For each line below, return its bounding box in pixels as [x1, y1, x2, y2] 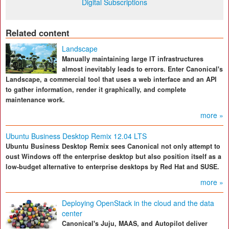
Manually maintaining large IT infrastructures [62, 54, 203, 64]
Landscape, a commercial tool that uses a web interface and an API [6, 75, 217, 84]
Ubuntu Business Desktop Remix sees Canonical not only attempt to [6, 142, 220, 151]
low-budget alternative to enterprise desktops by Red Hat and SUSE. [6, 162, 219, 172]
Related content [6, 27, 70, 39]
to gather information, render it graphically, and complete [6, 85, 186, 95]
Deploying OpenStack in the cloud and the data [62, 198, 214, 209]
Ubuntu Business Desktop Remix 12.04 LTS [6, 131, 147, 142]
